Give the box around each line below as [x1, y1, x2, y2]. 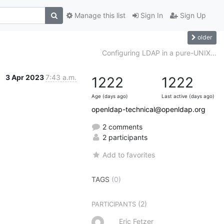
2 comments [100, 122, 142, 131]
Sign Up [178, 11, 206, 20]
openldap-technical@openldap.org [91, 104, 205, 113]
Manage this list [72, 11, 125, 20]
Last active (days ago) [161, 93, 214, 99]
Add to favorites [102, 150, 155, 159]
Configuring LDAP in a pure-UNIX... [102, 48, 216, 57]
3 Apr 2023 [5, 72, 45, 81]
